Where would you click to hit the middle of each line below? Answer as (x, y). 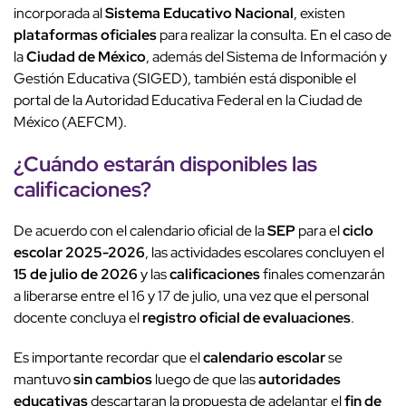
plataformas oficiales (85, 35)
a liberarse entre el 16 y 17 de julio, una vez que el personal (191, 296)
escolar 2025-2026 (79, 253)
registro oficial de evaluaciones (246, 318)
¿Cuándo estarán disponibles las (165, 164)
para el (319, 231)
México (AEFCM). (70, 122)
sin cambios (113, 380)
